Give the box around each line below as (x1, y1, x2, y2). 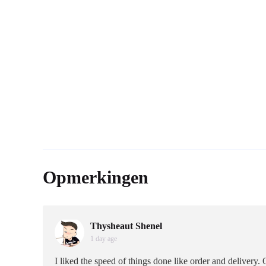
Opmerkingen (43, 167, 148, 187)
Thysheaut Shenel (90, 221, 162, 231)
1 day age (90, 235, 117, 243)
